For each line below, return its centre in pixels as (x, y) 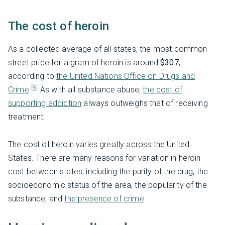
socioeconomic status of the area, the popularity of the (107, 185)
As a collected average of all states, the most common (108, 49)
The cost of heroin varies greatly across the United (99, 144)
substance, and (36, 198)
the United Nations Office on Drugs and (126, 76)
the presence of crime (104, 198)
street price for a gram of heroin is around (84, 63)
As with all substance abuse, (90, 90)
